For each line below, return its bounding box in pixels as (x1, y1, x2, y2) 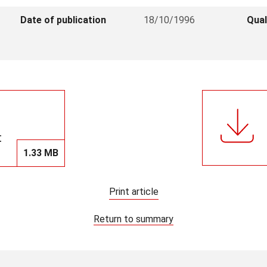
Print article (108, 186, 159, 197)
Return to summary (94, 213, 173, 225)
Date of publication (20, 14, 107, 26)
